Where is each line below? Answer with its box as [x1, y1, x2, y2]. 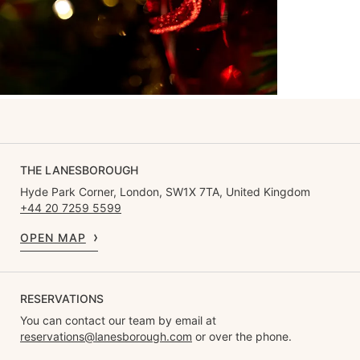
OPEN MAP [20, 230, 86, 244]
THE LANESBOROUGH [20, 162, 138, 177]
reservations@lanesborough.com [20, 329, 192, 343]
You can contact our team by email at [20, 313, 216, 327]
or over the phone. [192, 329, 292, 343]
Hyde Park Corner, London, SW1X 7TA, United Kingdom [20, 184, 310, 198]
